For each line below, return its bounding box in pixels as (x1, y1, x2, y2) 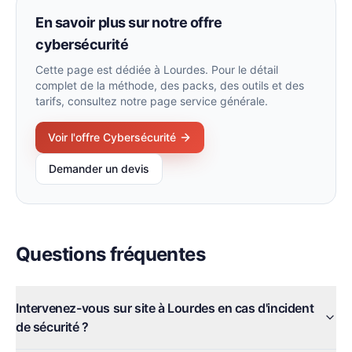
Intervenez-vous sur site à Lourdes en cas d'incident (16, 300, 314, 316)
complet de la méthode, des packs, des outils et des (35, 79, 304, 92)
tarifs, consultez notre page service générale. (35, 94, 268, 108)
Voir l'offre (48, 130, 103, 144)
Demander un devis (49, 162, 149, 175)
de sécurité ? (16, 319, 89, 335)
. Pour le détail (205, 63, 278, 76)
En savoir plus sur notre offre (35, 14, 222, 31)
